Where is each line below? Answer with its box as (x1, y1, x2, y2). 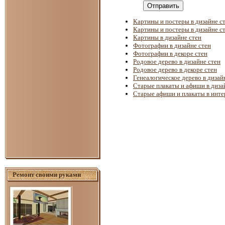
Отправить (147, 2, 179, 10)
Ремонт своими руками (13, 170, 81, 178)
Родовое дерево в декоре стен (133, 65, 217, 73)
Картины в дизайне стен (133, 33, 201, 41)
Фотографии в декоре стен (133, 49, 207, 57)
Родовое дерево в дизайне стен (133, 57, 220, 65)
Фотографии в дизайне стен (133, 41, 211, 49)
